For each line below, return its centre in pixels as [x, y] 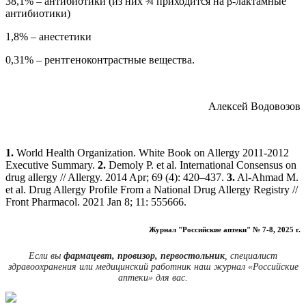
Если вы [46, 256]
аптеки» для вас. [153, 278]
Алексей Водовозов [254, 107]
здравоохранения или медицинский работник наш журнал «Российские [153, 267]
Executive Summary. [52, 165]
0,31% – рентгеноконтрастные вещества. [100, 60]
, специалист [251, 256]
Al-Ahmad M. [267, 178]
